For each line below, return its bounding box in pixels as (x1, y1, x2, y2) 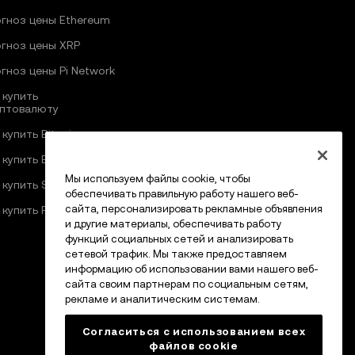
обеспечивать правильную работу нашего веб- (65, 188, 299, 200)
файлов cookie (149, 340, 239, 353)
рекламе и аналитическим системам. (65, 293, 260, 306)
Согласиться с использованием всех (82, 326, 306, 338)
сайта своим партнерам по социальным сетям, (65, 278, 308, 291)
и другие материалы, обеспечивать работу (65, 218, 281, 231)
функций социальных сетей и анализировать (65, 233, 293, 246)
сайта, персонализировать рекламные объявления (65, 203, 323, 216)
